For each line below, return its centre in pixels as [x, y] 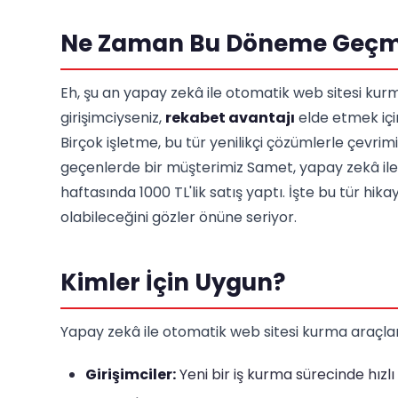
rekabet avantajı [230, 118]
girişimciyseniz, [113, 118]
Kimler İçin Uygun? [173, 283]
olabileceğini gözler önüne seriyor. [179, 217]
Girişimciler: [131, 374]
